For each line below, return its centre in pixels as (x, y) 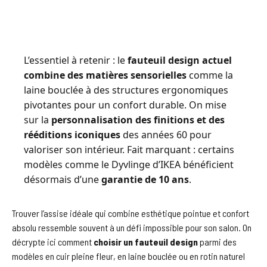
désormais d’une (63, 180)
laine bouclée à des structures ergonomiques (126, 90)
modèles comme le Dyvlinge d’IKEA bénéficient (129, 165)
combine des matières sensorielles (105, 75)
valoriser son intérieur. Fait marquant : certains (129, 150)
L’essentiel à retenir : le (76, 60)
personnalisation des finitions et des (138, 120)
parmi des (217, 242)
